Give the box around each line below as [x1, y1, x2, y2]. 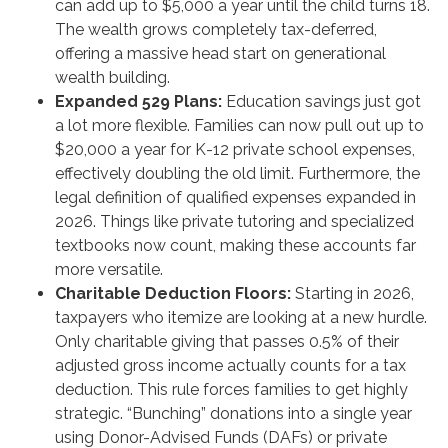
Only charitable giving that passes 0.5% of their [55, 332, 399, 352]
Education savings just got [222, 92, 421, 112]
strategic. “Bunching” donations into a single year [55, 404, 412, 424]
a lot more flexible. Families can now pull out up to [55, 116, 424, 136]
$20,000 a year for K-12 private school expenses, [55, 140, 415, 160]
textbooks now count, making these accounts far [55, 236, 416, 256]
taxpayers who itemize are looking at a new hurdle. [55, 308, 427, 328]
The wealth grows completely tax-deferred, [55, 20, 377, 40]
